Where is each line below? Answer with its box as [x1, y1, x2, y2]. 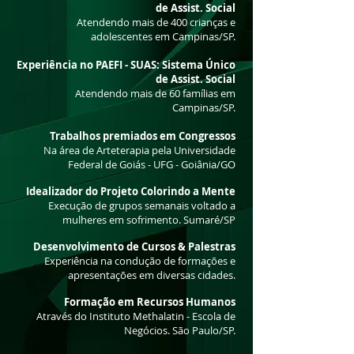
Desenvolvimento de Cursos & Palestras [33, 239, 235, 254]
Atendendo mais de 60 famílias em [75, 86, 235, 100]
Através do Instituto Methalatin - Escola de [36, 309, 235, 323]
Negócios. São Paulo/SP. [124, 323, 235, 337]
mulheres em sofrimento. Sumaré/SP [62, 213, 235, 227]
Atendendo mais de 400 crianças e [77, 15, 235, 29]
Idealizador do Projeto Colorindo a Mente [26, 184, 235, 198]
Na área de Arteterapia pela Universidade [43, 143, 235, 157]
